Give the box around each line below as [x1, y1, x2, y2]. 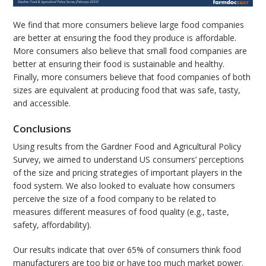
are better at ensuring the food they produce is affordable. [13, 31, 237, 43]
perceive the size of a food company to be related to [13, 193, 217, 205]
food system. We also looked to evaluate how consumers [13, 180, 236, 192]
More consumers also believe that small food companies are [13, 45, 248, 56]
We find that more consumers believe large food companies [13, 18, 245, 30]
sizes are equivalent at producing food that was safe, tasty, [13, 84, 241, 96]
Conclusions [13, 121, 72, 135]
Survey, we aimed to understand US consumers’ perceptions [13, 154, 245, 166]
